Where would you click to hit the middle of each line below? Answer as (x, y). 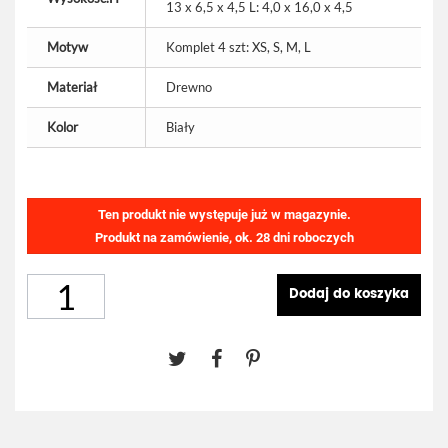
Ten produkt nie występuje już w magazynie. (224, 214)
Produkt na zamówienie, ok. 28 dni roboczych (224, 237)
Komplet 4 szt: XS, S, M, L (238, 47)
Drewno (189, 87)
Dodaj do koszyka (349, 294)
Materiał (72, 87)
